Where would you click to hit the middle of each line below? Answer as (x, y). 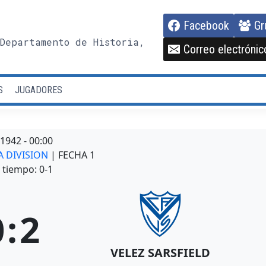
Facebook (206, 25)
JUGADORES (38, 90)
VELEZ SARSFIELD (161, 253)
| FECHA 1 (72, 155)
